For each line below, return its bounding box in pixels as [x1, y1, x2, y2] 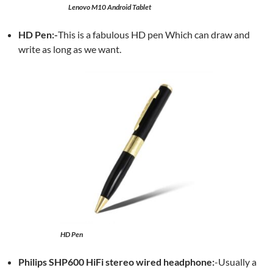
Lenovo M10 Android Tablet [68, 2, 151, 12]
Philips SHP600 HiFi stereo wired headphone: [18, 256, 214, 268]
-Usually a [214, 256, 257, 268]
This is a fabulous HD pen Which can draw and [58, 29, 250, 40]
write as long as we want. [18, 43, 121, 55]
